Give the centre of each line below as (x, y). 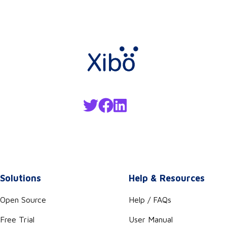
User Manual (151, 220)
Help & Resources (167, 178)
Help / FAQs (150, 200)
